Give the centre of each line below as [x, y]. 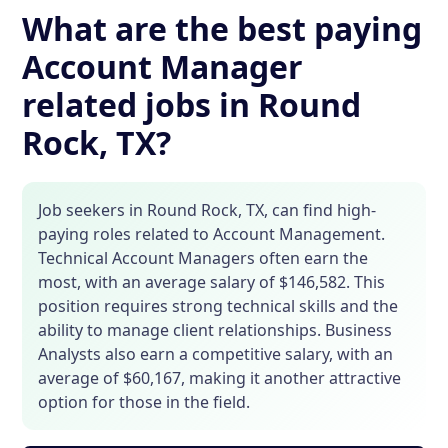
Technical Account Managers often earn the [203, 257]
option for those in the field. [144, 401]
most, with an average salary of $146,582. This [212, 281]
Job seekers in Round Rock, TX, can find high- [207, 209]
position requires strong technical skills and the [218, 305]
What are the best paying [222, 28]
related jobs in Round [192, 104]
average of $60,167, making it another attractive [220, 377]
